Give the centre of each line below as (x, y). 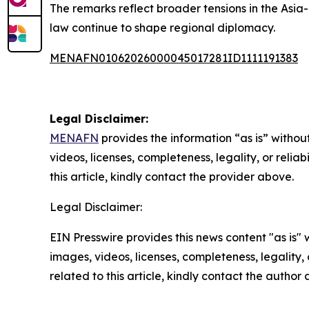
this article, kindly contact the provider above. (172, 177)
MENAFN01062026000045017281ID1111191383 (174, 58)
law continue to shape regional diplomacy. (162, 28)
